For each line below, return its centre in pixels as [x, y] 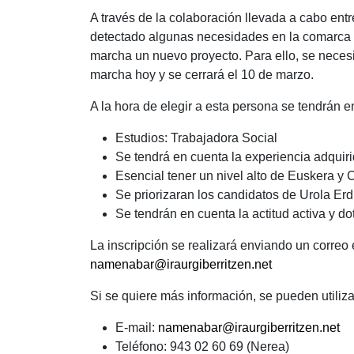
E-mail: [137, 328]
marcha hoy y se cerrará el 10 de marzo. [202, 75]
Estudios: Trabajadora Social [196, 138]
